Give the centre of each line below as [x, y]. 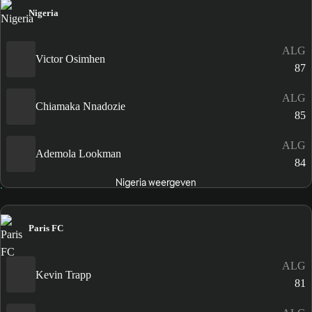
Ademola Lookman [78, 154]
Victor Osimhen [70, 59]
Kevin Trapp [63, 274]
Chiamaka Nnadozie [80, 107]
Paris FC [46, 228]
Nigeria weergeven [156, 182]
